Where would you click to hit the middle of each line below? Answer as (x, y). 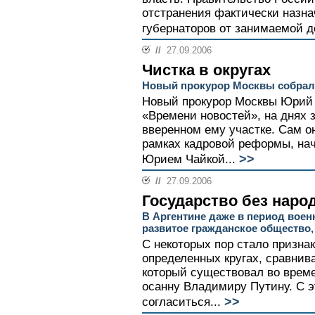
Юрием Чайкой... (189, 160)
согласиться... (181, 302)
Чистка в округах (206, 70)
